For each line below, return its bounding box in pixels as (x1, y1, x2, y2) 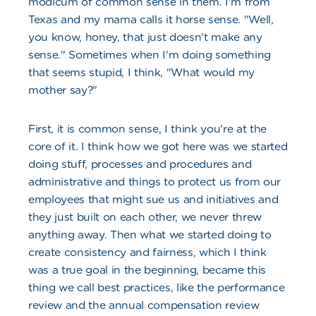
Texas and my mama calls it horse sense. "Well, (28, 13, 274, 27)
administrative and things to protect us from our (28, 175, 281, 189)
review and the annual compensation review (28, 298, 260, 312)
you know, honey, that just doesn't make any (28, 30, 262, 44)
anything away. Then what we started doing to (28, 228, 272, 242)
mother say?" (28, 83, 98, 97)
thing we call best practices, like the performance (28, 281, 285, 295)
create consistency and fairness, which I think (28, 245, 267, 260)
